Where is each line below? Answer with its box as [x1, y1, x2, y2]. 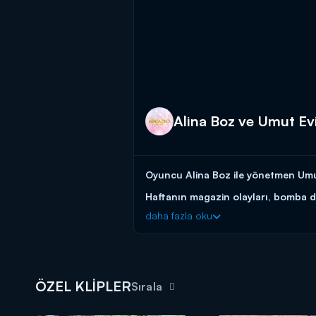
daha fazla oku [145, 209, 212, 222]
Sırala [131, 279, 162, 294]
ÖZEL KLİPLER [35, 277, 131, 296]
